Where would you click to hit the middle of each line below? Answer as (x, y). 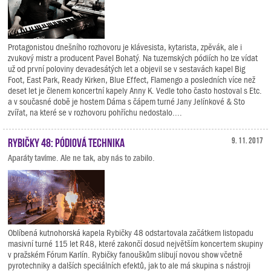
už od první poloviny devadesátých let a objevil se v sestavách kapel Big (126, 69)
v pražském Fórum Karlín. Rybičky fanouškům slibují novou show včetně (125, 255)
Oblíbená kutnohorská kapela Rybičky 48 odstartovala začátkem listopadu (131, 233)
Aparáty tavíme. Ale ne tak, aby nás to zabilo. (81, 158)
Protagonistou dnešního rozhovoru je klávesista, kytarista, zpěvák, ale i (125, 47)
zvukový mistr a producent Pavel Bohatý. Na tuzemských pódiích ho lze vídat (133, 58)
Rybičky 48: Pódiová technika (66, 142)
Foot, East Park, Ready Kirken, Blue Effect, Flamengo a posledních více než (132, 80)
